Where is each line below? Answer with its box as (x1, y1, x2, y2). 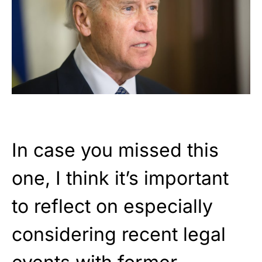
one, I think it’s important (12, 167, 229, 189)
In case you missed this (12, 139, 219, 161)
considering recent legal (12, 223, 226, 246)
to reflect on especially (12, 195, 213, 218)
